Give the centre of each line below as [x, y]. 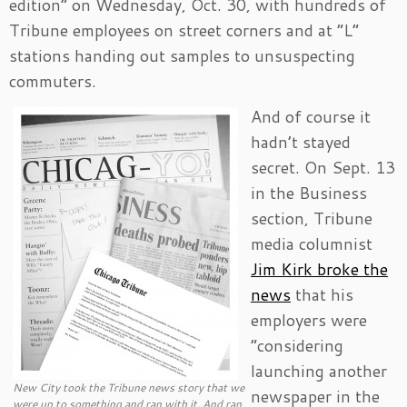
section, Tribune [312, 218]
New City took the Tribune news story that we [129, 388]
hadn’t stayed [301, 142]
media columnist [312, 244]
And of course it [311, 117]
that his [322, 295]
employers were [309, 320]
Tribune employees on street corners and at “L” [184, 30]
